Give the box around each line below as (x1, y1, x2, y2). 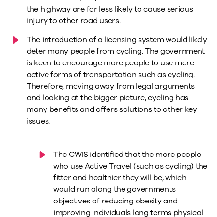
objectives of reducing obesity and (53, 196, 178, 207)
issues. (27, 116, 50, 127)
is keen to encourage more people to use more (27, 58, 194, 69)
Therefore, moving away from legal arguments (27, 81, 195, 92)
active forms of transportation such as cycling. (27, 69, 195, 80)
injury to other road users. (27, 15, 121, 27)
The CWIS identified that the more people (53, 149, 201, 160)
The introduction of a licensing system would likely (27, 34, 207, 46)
